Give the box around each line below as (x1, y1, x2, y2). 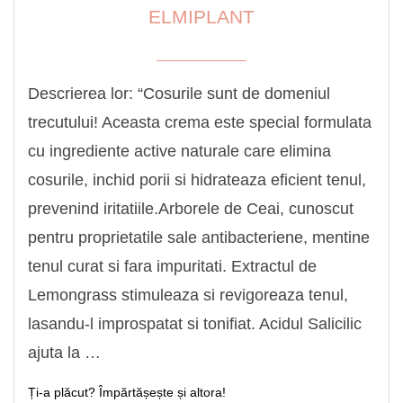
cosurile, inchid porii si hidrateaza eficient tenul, (28, 170, 366, 189)
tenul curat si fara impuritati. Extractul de (28, 256, 317, 275)
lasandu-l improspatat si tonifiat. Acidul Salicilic (28, 314, 362, 333)
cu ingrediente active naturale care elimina (28, 141, 331, 160)
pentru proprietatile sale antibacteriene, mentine (28, 228, 370, 246)
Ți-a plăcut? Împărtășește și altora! (28, 384, 226, 399)
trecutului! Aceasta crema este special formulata (28, 112, 372, 131)
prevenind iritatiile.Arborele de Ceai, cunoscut (28, 199, 354, 218)
